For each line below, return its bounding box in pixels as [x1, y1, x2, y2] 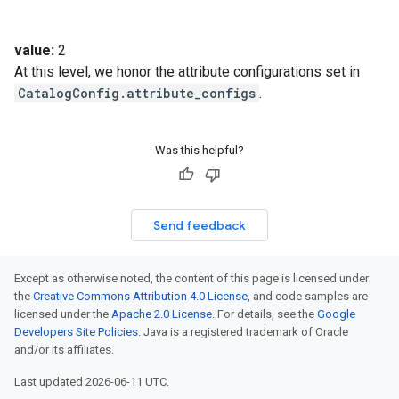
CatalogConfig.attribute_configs [18, 85, 256, 102]
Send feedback [153, 217, 246, 233]
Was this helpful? [155, 143, 244, 157]
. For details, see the [212, 307, 317, 321]
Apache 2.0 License [111, 307, 212, 321]
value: [14, 42, 58, 59]
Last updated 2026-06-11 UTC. [14, 375, 169, 388]
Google [317, 307, 355, 321]
